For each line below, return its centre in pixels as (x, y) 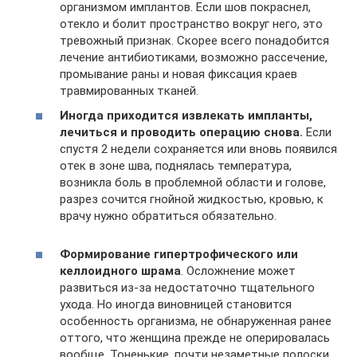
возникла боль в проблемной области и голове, (193, 183)
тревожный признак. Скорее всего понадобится (194, 40)
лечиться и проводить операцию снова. (181, 133)
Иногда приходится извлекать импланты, (186, 116)
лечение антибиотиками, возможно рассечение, (194, 57)
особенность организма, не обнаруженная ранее (196, 322)
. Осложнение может (238, 271)
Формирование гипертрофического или (179, 255)
